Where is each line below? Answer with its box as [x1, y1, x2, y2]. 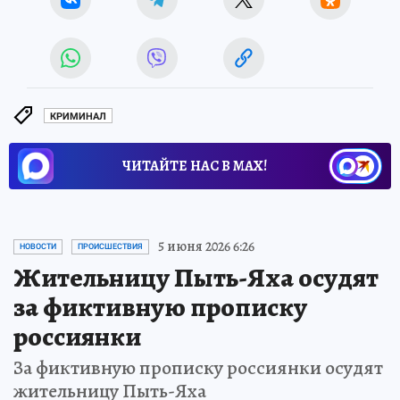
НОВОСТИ [20, 242, 56, 252]
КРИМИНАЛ [50, 110, 106, 122]
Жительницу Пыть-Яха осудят [13, 260, 379, 296]
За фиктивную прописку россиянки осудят [13, 354, 383, 382]
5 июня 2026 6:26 [158, 237, 254, 257]
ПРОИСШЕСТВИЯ [78, 242, 143, 252]
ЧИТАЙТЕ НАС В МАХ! [122, 156, 267, 177]
